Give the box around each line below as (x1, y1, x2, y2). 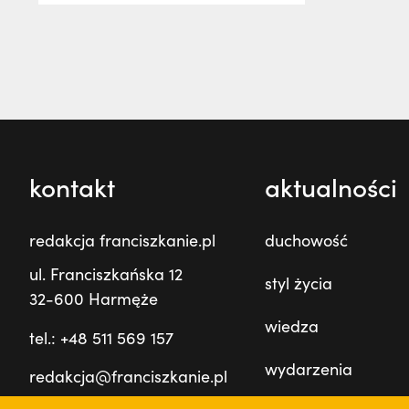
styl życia (265, 272, 332, 294)
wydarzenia (265, 358, 352, 380)
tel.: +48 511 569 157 (29, 327, 173, 349)
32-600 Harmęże (29, 288, 158, 309)
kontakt (29, 170, 115, 204)
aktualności (265, 170, 397, 204)
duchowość (265, 229, 348, 251)
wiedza (265, 315, 319, 337)
